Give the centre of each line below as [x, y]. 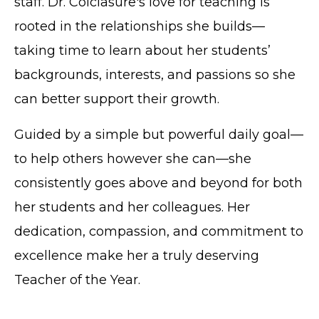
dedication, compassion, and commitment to [159, 231]
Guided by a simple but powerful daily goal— [159, 134]
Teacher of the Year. [77, 279]
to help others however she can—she [133, 158]
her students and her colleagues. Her [132, 207]
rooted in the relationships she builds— [140, 26]
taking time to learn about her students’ [142, 50]
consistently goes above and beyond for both [158, 183]
